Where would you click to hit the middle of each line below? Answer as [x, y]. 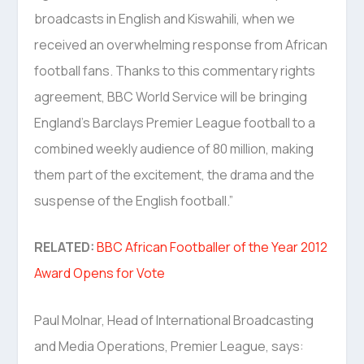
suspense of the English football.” [134, 200]
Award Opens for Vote [100, 273]
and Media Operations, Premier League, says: [169, 346]
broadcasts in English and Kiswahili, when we [165, 18]
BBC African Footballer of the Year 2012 [212, 247]
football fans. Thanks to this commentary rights [175, 70]
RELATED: [66, 247]
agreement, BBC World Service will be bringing [171, 96]
